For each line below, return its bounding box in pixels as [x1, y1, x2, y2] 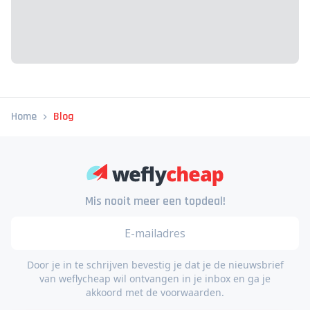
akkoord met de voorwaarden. [86, 286, 224, 299]
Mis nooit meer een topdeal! [84, 193, 226, 209]
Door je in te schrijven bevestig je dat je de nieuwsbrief [26, 258, 284, 271]
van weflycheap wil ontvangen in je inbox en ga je [39, 272, 271, 285]
